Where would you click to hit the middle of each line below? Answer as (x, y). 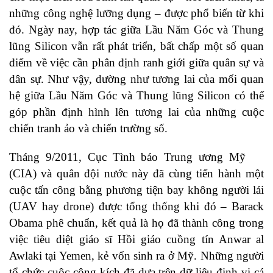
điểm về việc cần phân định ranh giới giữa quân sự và (136, 63)
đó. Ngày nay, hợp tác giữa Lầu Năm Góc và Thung (136, 30)
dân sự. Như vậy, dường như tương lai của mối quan (136, 79)
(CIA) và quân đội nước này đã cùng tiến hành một (136, 174)
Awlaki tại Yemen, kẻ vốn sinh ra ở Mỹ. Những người (136, 256)
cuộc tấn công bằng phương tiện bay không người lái (136, 190)
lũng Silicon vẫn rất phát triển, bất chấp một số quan (136, 46)
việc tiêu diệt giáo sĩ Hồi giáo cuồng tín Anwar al (136, 239)
